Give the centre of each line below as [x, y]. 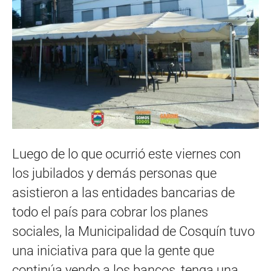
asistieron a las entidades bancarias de [123, 192]
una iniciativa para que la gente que [113, 250]
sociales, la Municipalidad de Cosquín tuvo [133, 231]
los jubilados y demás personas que [114, 173]
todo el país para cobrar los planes [110, 212]
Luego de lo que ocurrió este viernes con [126, 154]
